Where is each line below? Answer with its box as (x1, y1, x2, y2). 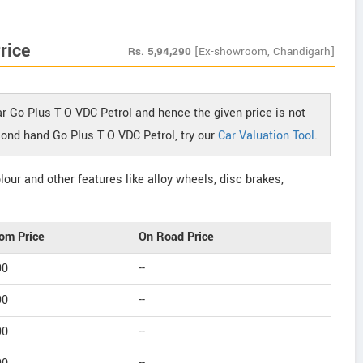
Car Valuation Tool (217, 127, 314, 144)
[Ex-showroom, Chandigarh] (194, 44, 335, 59)
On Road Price (139, 228, 214, 246)
